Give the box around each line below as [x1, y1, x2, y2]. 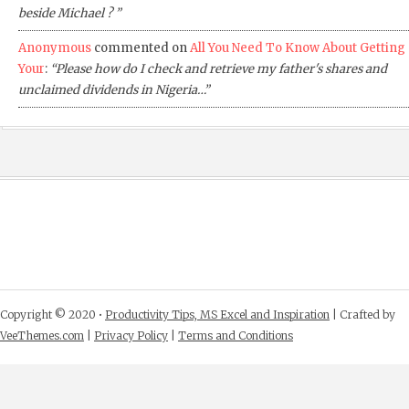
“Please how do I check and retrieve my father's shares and [50, 61, 387, 78]
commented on [91, 40, 190, 57]
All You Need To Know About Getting [190, 40, 405, 57]
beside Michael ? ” [18, 5, 121, 22]
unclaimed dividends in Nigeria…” [18, 82, 209, 99]
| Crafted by [330, 308, 395, 322]
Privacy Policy [94, 329, 168, 343]
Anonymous [18, 40, 91, 57]
